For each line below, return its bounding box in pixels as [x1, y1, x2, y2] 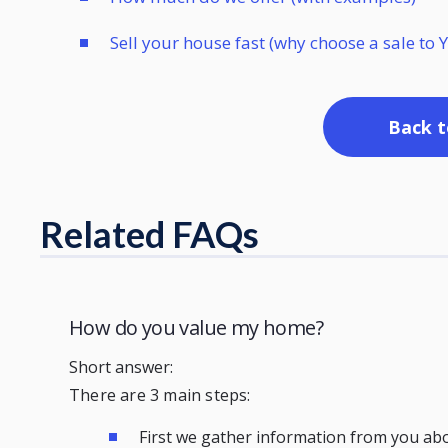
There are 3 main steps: [69, 383, 255, 406]
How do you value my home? [69, 314, 323, 342]
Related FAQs [40, 211, 259, 256]
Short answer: [69, 355, 173, 378]
